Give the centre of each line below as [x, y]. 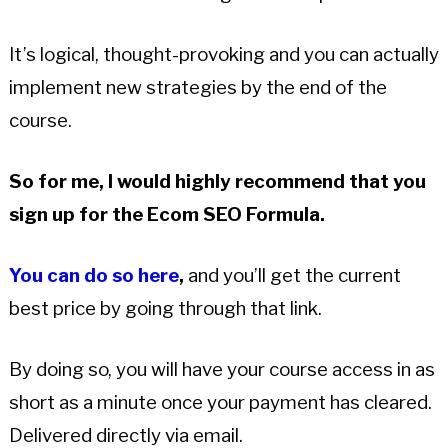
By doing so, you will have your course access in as [221, 370]
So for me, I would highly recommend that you [217, 182]
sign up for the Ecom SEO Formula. [166, 215]
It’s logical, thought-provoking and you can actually [223, 55]
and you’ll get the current [292, 276]
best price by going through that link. [165, 309]
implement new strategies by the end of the [197, 88]
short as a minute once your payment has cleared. [220, 403]
